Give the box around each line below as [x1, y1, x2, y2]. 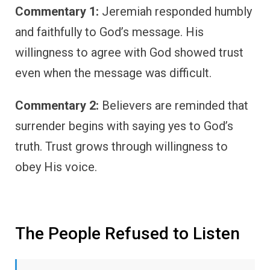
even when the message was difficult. [15, 66, 212, 81]
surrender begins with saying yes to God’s [15, 119, 233, 134]
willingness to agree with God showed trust [15, 45, 243, 60]
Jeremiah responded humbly [99, 4, 252, 19]
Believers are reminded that [99, 98, 248, 113]
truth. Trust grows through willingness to [15, 139, 228, 154]
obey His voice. [15, 160, 97, 175]
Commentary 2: [15, 98, 99, 113]
